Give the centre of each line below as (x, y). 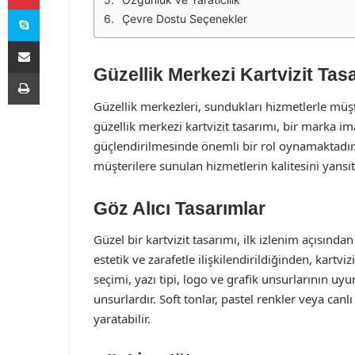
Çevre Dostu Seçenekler (185, 19)
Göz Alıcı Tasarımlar (179, 208)
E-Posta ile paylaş (54, 40)
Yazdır (54, 72)
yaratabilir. (122, 319)
